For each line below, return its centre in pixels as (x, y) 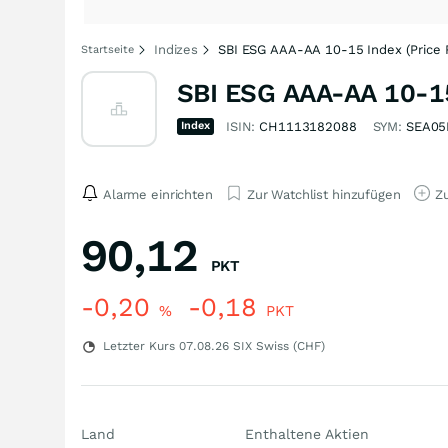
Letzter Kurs (139, 346)
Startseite (107, 49)
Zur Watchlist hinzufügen (323, 194)
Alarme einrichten (158, 194)
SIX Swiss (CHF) (277, 346)
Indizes (176, 49)
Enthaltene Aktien (306, 434)
